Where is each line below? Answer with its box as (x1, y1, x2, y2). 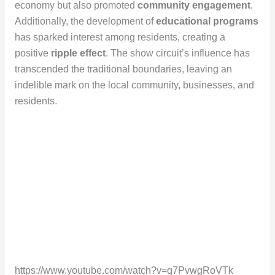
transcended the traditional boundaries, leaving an (14, 63, 232, 74)
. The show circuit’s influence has (105, 47, 250, 58)
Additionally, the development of (14, 15, 156, 26)
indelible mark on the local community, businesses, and (14, 79, 254, 90)
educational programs (155, 15, 258, 26)
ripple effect (50, 47, 106, 58)
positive (14, 47, 51, 58)
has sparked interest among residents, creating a (14, 31, 225, 42)
